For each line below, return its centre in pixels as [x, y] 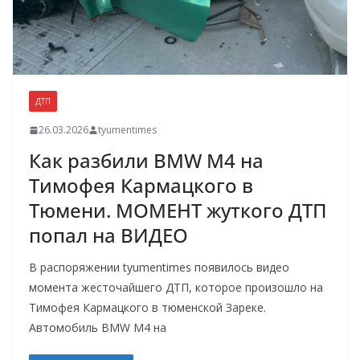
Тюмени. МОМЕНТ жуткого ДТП [178, 211]
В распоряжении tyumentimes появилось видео [159, 268]
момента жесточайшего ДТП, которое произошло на [176, 288]
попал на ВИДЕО [108, 235]
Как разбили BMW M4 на [146, 161]
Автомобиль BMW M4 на [98, 328]
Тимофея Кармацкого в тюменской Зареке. [147, 308]
